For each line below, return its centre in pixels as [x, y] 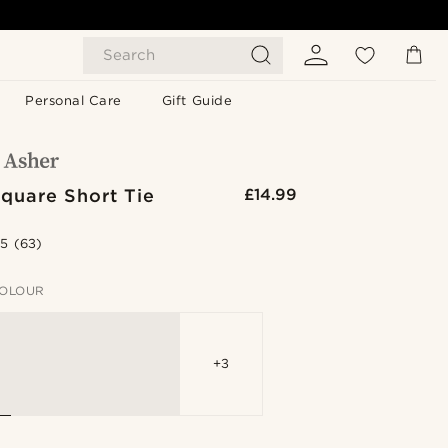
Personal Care [73, 100]
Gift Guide [197, 100]
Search [129, 55]
